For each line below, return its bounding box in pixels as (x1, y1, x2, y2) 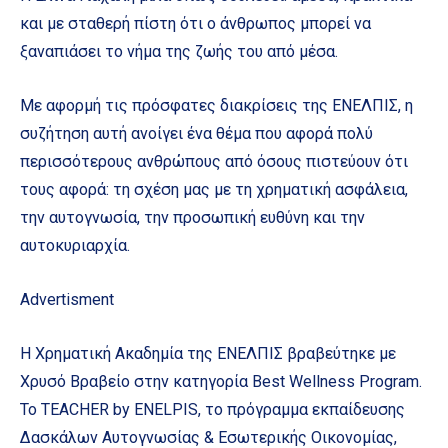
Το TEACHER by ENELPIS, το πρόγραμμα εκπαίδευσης (20, 400, 405, 420)
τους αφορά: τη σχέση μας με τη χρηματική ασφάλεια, (20, 180, 408, 200)
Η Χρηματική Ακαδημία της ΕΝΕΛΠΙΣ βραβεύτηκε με (20, 344, 396, 364)
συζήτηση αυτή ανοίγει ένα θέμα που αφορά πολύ (20, 124, 373, 144)
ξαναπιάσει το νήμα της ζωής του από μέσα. (20, 42, 338, 62)
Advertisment (20, 290, 114, 310)
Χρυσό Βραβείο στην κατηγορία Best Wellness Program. (20, 372, 422, 392)
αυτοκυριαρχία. (20, 236, 130, 256)
